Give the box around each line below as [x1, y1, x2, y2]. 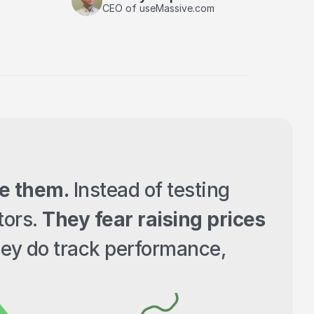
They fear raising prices [42, 207, 265, 231]
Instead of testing [69, 178, 230, 202]
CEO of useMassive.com [102, 1, 214, 14]
